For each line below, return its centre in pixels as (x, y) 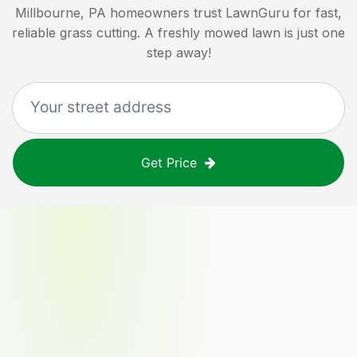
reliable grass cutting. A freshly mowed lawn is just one (178, 32)
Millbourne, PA (61, 12)
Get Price (169, 162)
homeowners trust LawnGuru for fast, (226, 12)
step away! (178, 52)
